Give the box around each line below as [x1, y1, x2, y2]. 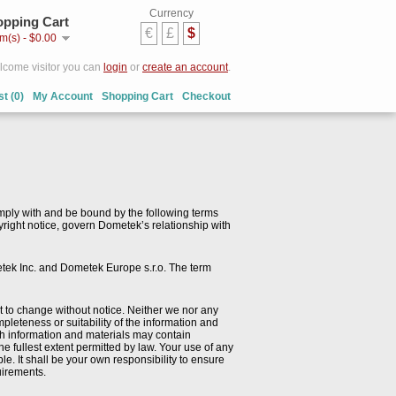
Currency [148, 7, 194, 19]
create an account [142, 61, 228, 73]
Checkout [182, 90, 231, 103]
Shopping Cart [102, 90, 173, 103]
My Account [33, 90, 93, 103]
